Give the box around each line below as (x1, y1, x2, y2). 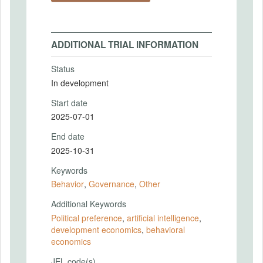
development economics (51, 223, 141, 235)
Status (51, 63, 75, 75)
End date (51, 130, 85, 142)
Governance (89, 178, 134, 190)
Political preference (51, 211, 122, 224)
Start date (51, 96, 87, 109)
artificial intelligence (127, 211, 199, 224)
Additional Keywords (51, 198, 126, 210)
